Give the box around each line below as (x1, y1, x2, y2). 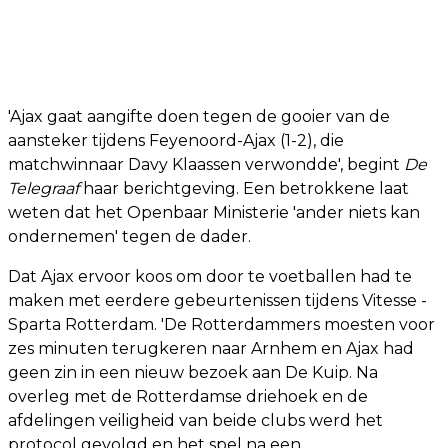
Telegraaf (8, 178, 79, 198)
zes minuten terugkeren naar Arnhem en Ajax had (8, 338, 414, 358)
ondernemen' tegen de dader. (8, 226, 251, 246)
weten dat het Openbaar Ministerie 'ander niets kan (8, 202, 420, 222)
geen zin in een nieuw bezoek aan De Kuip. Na (8, 362, 378, 382)
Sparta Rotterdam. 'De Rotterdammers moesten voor (8, 314, 435, 334)
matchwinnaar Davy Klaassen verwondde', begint (8, 154, 404, 174)
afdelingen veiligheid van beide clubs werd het (8, 410, 383, 430)
